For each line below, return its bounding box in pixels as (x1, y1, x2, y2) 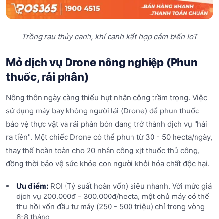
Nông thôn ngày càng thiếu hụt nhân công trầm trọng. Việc (6, 93, 207, 103)
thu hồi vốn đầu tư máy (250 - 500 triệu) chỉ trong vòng (16, 202, 205, 212)
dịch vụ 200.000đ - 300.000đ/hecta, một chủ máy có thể (16, 192, 209, 201)
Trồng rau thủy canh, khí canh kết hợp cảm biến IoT (22, 32, 197, 42)
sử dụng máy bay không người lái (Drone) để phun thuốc (6, 106, 199, 116)
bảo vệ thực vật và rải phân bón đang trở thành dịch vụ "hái (6, 119, 207, 129)
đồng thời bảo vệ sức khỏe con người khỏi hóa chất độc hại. (6, 159, 210, 169)
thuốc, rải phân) (6, 70, 88, 84)
